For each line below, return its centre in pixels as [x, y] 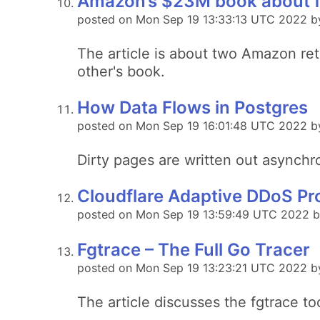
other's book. [121, 71]
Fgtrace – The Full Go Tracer [194, 250]
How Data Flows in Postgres [192, 107]
